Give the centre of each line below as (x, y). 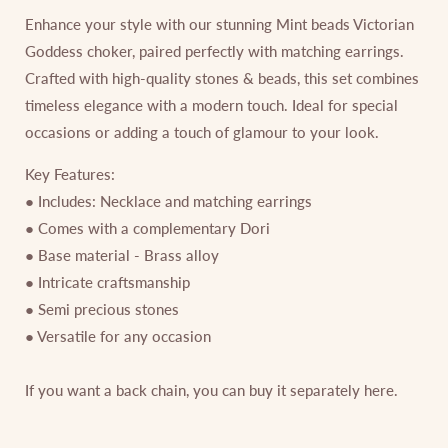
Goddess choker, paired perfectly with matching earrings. (214, 50)
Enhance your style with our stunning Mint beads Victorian (219, 23)
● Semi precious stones (102, 308)
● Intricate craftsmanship (107, 281)
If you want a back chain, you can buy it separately (194, 389)
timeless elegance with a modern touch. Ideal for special (211, 104)
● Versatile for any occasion (118, 335)
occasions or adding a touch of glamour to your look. (202, 131)
